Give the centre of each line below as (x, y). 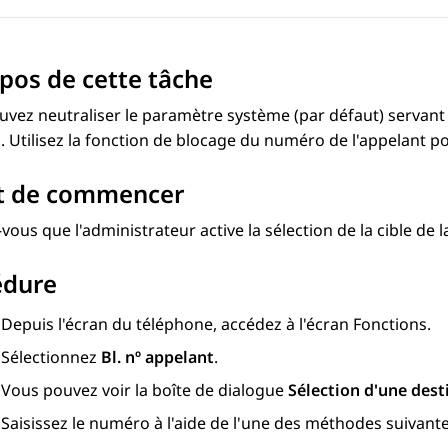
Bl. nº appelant (157, 357)
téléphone (174, 324)
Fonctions (390, 324)
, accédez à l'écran (283, 324)
